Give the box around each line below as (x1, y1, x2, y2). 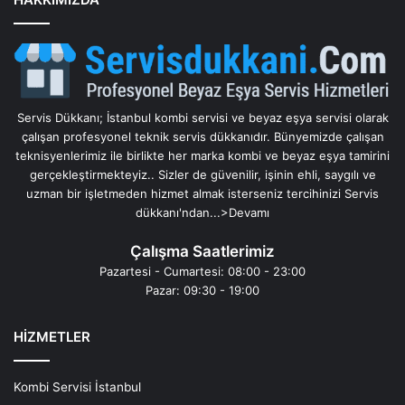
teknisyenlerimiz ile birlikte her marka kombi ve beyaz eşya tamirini (15, 147, 390, 163)
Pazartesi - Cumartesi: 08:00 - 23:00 (99, 263, 306, 278)
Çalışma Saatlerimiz (130, 241, 275, 260)
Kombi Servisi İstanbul (14, 379, 141, 394)
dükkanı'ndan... (136, 204, 221, 220)
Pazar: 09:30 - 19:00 (146, 282, 259, 297)
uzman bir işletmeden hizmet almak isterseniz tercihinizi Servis (26, 185, 379, 201)
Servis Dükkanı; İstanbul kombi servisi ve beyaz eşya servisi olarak (16, 109, 389, 125)
